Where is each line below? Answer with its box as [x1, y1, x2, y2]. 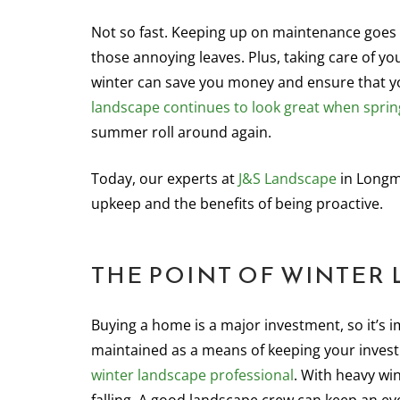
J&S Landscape [238, 169, 337, 188]
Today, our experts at [91, 169, 238, 188]
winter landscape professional [91, 365, 294, 385]
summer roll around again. [91, 122, 271, 142]
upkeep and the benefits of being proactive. [91, 194, 383, 213]
